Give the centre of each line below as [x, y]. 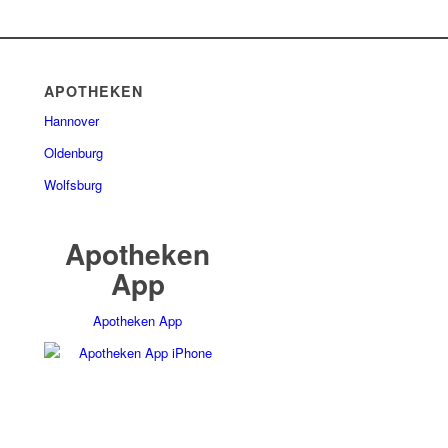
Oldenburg [74, 153]
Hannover [72, 121]
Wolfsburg [73, 185]
